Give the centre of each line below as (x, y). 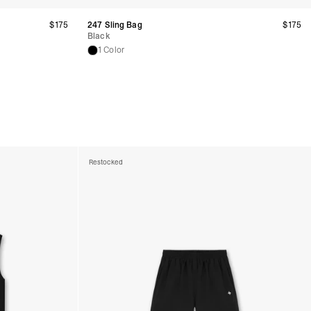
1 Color (111, 50)
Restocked (106, 162)
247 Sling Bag (115, 25)
